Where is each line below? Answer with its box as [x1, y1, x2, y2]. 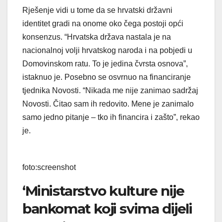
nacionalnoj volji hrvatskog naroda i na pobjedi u [22, 46, 192, 55]
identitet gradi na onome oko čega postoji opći [22, 19, 183, 28]
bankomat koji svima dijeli [22, 200, 192, 217]
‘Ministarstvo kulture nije [22, 182, 184, 199]
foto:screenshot [22, 163, 76, 171]
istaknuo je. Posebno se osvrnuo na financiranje [22, 72, 191, 81]
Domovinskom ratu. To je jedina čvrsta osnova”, [22, 59, 188, 68]
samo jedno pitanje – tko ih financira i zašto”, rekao [22, 112, 200, 121]
